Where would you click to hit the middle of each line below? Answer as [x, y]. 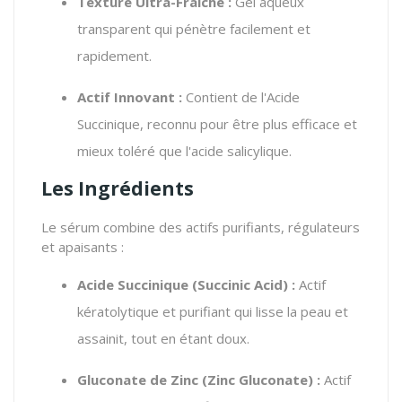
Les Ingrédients [118, 188]
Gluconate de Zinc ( [142, 379]
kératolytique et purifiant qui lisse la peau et [213, 311]
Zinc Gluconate [258, 379]
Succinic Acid [240, 284]
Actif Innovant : [130, 96]
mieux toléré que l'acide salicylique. [184, 150]
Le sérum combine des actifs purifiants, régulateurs [201, 227]
